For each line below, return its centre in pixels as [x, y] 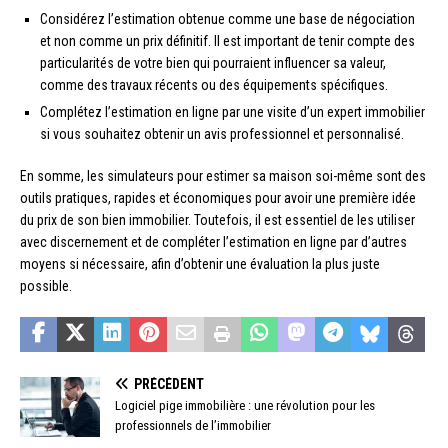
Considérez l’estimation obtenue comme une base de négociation [227, 18]
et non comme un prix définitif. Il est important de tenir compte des [227, 40]
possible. [46, 285]
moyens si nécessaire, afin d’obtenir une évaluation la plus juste [200, 263]
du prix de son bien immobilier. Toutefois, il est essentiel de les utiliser [217, 219]
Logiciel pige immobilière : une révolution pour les [245, 405]
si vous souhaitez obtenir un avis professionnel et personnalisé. [222, 133]
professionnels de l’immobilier [193, 425]
